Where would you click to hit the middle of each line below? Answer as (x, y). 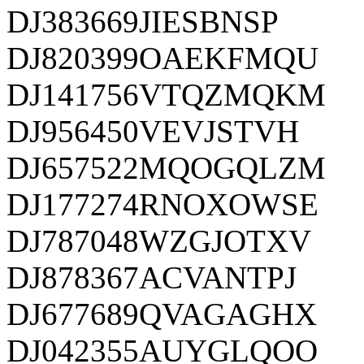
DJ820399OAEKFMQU (162, 58)
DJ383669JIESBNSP (143, 21)
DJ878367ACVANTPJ (152, 277)
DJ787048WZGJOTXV (159, 240)
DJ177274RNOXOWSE (162, 204)
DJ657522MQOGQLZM (166, 167)
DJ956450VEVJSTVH (153, 131)
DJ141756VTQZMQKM (166, 94)
